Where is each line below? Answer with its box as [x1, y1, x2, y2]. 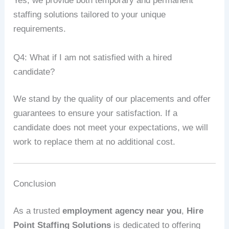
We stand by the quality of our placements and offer [13, 94, 211, 104]
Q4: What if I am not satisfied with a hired [13, 52, 172, 62]
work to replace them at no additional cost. [13, 137, 176, 147]
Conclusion [13, 178, 56, 189]
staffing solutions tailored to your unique [13, 10, 166, 20]
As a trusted [13, 206, 63, 216]
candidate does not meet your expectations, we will [13, 123, 209, 133]
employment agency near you [62, 206, 182, 216]
